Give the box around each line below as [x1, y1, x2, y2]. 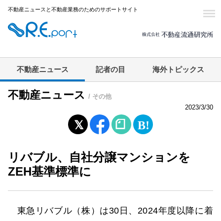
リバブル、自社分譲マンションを [8, 150, 190, 164]
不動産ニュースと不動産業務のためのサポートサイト [8, 6, 138, 12]
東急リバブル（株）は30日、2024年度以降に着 [8, 206, 213, 216]
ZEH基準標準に [8, 165, 91, 179]
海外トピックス [152, 66, 204, 74]
